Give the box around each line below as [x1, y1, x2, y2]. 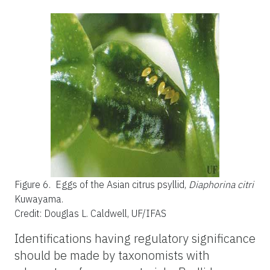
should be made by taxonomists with [14, 246, 210, 263]
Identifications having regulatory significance [14, 230, 256, 246]
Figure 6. [14, 178, 53, 190]
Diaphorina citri [189, 178, 254, 190]
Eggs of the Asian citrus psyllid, [55, 178, 189, 190]
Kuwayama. [14, 192, 63, 205]
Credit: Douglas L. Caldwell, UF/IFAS [14, 207, 166, 219]
